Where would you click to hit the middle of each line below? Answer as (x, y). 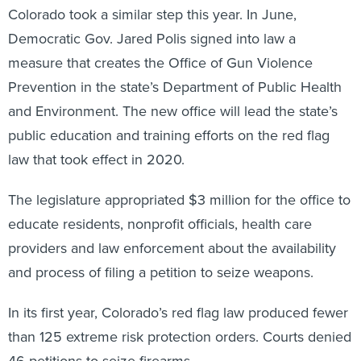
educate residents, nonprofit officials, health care (160, 223)
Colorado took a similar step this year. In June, (152, 14)
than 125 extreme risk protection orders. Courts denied (180, 336)
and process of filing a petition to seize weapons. (161, 272)
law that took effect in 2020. (96, 159)
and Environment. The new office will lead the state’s (173, 110)
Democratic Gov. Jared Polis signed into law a (152, 38)
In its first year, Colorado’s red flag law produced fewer (178, 312)
